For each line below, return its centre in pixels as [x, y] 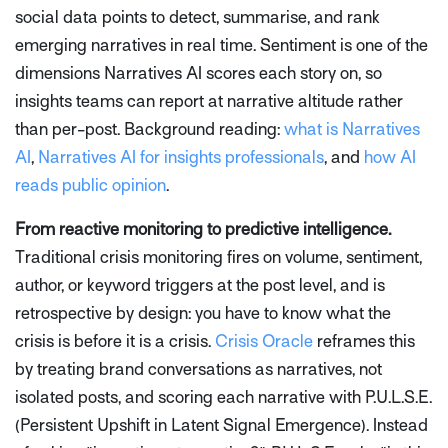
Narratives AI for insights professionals [181, 158]
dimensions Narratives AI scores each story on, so [198, 74]
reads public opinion [90, 186]
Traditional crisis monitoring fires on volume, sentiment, [218, 258]
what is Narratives [352, 130]
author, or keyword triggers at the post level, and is [200, 286]
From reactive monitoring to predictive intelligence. [203, 230]
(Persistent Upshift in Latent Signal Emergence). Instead [221, 426]
